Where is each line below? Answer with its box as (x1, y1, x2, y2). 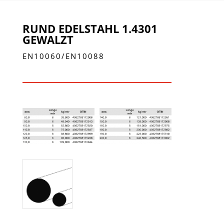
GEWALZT (22, 32, 73, 47)
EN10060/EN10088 (22, 51, 104, 61)
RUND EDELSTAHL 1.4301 (22, 21, 157, 36)
